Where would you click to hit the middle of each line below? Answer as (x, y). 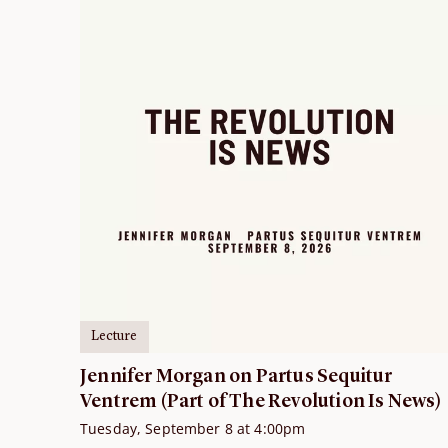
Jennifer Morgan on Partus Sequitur (236, 377)
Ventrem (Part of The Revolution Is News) (261, 402)
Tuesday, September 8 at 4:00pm (193, 428)
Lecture (114, 336)
